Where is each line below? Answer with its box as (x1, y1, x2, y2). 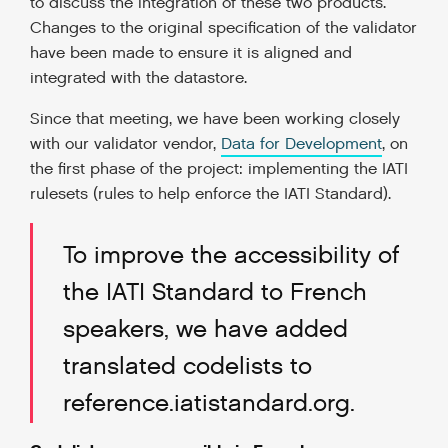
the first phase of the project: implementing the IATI (30, 159, 408, 180)
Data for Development (221, 134, 382, 155)
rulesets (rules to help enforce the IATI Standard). (30, 184, 391, 205)
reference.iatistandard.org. (63, 388, 355, 420)
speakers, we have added (63, 314, 348, 346)
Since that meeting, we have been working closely (30, 109, 400, 130)
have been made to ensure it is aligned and (30, 43, 352, 64)
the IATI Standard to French (63, 277, 367, 309)
